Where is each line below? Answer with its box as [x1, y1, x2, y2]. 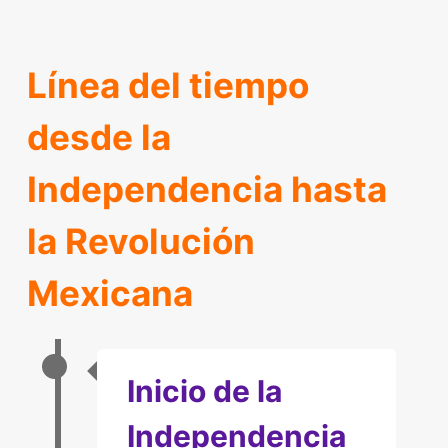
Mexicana [26, 271, 193, 314]
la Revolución [26, 219, 255, 262]
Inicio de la [126, 373, 282, 409]
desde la [26, 115, 171, 158]
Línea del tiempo [26, 63, 309, 106]
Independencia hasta [26, 167, 387, 210]
